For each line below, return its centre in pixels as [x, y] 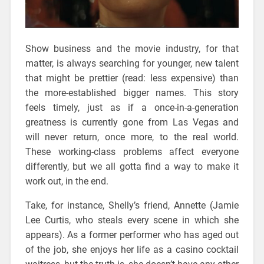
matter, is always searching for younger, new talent [132, 63]
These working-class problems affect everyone [132, 151]
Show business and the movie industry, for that [132, 48]
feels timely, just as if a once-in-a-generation [132, 107]
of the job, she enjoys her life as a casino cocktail [132, 249]
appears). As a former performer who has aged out [132, 235]
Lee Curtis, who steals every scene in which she [132, 220]
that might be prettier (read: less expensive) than [132, 78]
